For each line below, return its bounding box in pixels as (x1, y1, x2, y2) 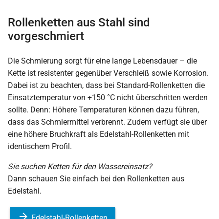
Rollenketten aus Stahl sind (8, 15, 150, 29)
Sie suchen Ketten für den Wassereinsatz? (8, 161, 152, 171)
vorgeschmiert (8, 29, 84, 43)
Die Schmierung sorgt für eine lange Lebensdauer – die (8, 56, 197, 66)
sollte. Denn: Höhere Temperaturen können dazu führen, (8, 105, 199, 114)
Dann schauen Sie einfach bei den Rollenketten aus (8, 174, 184, 183)
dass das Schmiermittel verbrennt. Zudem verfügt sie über (8, 117, 207, 127)
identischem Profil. (8, 141, 72, 151)
